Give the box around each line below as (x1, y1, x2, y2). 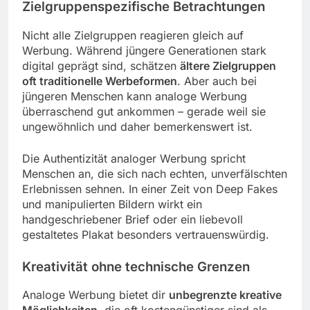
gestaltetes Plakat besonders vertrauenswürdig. (22, 227, 269, 241)
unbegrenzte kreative (169, 288, 282, 302)
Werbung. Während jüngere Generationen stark (22, 43, 266, 57)
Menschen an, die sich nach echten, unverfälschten (22, 166, 287, 181)
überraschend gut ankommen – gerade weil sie (22, 104, 266, 118)
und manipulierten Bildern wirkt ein (22, 197, 202, 211)
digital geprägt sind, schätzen (22, 58, 180, 73)
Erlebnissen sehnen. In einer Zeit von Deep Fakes (22, 181, 277, 196)
